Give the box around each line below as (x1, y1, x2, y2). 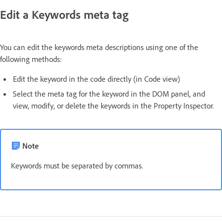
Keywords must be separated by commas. (11, 160, 143, 170)
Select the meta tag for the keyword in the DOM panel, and (13, 88, 205, 99)
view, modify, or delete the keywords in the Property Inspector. (13, 100, 214, 111)
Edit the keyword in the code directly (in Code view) (13, 73, 180, 84)
